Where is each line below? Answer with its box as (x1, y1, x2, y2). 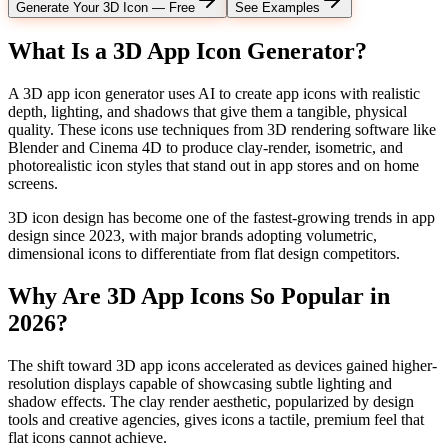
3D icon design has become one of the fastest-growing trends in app (8, 208, 435, 226)
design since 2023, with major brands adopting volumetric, (8, 226, 377, 244)
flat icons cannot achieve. (8, 428, 167, 446)
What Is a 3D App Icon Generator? (8, 38, 367, 65)
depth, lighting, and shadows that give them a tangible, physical (8, 102, 407, 120)
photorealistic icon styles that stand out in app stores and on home (8, 156, 419, 174)
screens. (8, 174, 58, 192)
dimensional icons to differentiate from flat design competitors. (8, 244, 400, 262)
